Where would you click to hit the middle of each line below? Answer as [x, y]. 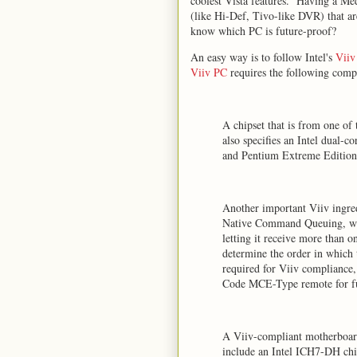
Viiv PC [209, 72]
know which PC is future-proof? [263, 31]
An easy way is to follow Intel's [263, 57]
